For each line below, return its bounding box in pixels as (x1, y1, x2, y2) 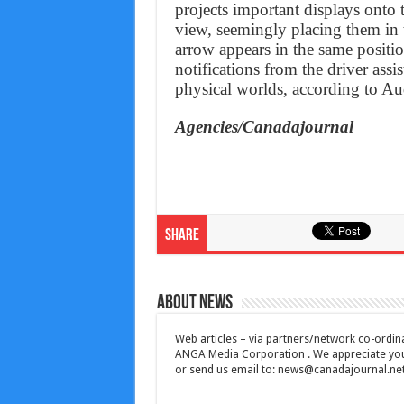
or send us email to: (174, 363, 278, 376)
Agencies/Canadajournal (174, 116, 353, 136)
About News (156, 292, 233, 314)
